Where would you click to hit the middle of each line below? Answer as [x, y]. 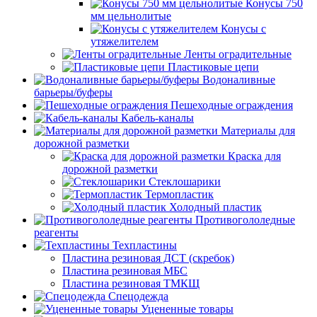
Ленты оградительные [238, 54]
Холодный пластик [215, 207]
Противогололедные [245, 220]
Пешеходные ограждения [232, 105]
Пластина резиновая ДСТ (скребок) [148, 258]
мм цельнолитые [131, 16]
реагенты [56, 232]
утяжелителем [125, 41]
